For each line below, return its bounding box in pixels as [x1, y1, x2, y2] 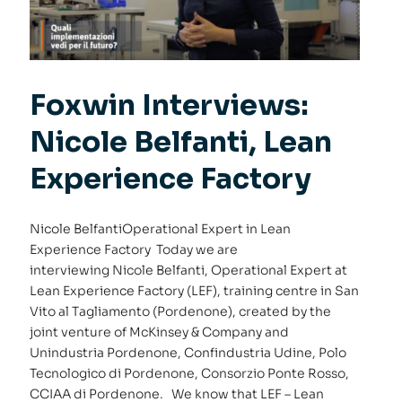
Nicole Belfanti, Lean [30, 124, 333, 161]
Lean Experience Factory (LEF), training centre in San [30, 283, 360, 300]
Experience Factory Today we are [30, 241, 239, 258]
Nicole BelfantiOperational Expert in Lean [30, 221, 292, 238]
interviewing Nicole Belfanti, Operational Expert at [30, 262, 348, 279]
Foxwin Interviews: [30, 87, 310, 124]
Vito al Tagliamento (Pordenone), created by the [30, 303, 332, 320]
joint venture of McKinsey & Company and [30, 324, 290, 341]
